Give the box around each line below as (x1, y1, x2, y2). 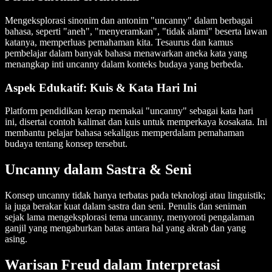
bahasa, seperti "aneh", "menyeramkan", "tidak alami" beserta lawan (5, 25, 267, 36)
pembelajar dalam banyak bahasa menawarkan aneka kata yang (5, 47, 247, 58)
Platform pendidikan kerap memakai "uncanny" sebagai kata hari (5, 106, 253, 117)
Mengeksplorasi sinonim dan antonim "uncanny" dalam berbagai (5, 15, 253, 25)
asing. (5, 234, 27, 245)
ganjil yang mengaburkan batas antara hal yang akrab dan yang (5, 223, 246, 234)
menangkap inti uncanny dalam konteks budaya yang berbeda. (5, 58, 243, 69)
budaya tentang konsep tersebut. (5, 138, 127, 149)
